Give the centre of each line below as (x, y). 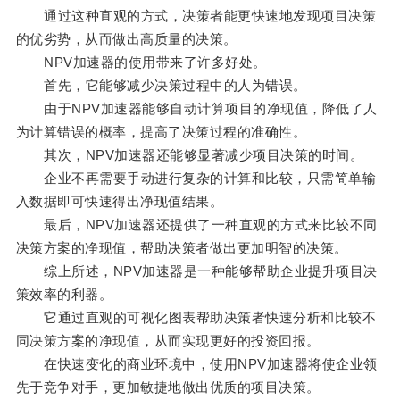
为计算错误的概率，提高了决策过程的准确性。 (161, 132)
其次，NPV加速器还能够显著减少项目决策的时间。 (190, 155)
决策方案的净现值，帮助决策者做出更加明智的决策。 (182, 248)
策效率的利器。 (64, 295)
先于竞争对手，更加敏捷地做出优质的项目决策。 (168, 387)
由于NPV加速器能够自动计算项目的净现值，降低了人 (196, 109)
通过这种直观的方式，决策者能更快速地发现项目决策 (196, 16)
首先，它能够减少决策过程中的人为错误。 (161, 86)
